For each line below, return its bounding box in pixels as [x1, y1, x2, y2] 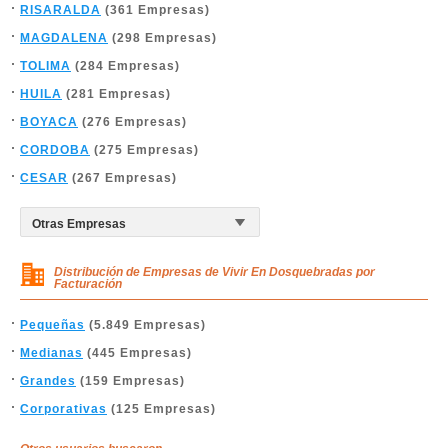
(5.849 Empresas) [85, 318, 206, 332]
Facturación [54, 277, 122, 291]
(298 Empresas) [108, 31, 217, 45]
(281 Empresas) [62, 87, 171, 101]
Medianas [20, 346, 83, 360]
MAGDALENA [20, 31, 108, 45]
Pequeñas [20, 318, 85, 332]
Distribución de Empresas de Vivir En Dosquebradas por [54, 265, 375, 279]
